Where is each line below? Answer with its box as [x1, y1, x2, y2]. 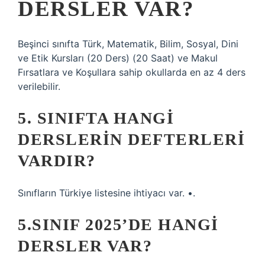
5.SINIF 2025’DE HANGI [18, 215, 219, 234]
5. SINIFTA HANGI [18, 109, 174, 127]
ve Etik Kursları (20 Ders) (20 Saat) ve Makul [18, 52, 218, 64]
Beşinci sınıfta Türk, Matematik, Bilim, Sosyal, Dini [18, 38, 238, 50]
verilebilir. [18, 80, 60, 92]
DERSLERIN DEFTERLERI [18, 130, 245, 148]
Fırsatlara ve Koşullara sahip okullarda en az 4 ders [18, 66, 245, 78]
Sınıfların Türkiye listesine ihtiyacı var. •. [18, 187, 195, 199]
